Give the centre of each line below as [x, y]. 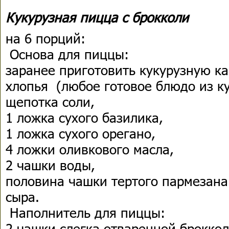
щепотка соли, [50, 101]
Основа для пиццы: [67, 54]
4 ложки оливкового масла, [90, 149]
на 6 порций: [45, 38]
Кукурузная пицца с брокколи [97, 17]
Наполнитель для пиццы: [85, 212]
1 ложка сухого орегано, [81, 133]
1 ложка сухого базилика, [84, 117]
